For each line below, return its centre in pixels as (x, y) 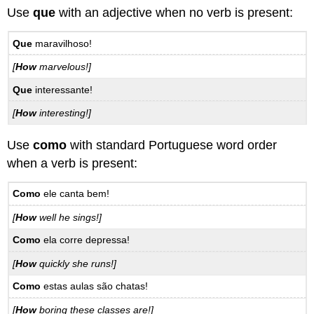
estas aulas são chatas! (95, 286)
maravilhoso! (64, 43)
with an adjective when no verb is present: (175, 13)
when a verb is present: (73, 163)
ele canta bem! (75, 194)
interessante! (63, 89)
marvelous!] (64, 67)
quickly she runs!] (77, 263)
